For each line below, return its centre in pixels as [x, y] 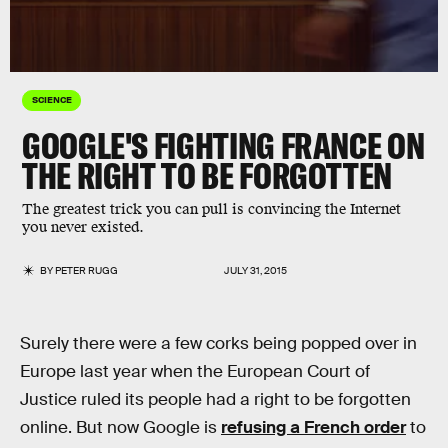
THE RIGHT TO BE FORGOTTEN [210, 175]
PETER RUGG [87, 270]
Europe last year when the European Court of [195, 371]
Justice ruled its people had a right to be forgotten [215, 399]
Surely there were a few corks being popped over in [218, 343]
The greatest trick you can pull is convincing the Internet [211, 209]
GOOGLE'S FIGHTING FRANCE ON [223, 145]
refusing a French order [313, 427]
